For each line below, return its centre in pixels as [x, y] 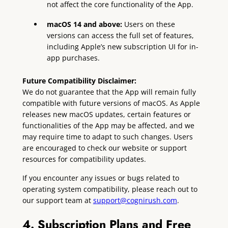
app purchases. [74, 58]
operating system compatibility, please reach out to [110, 189]
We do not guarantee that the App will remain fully [109, 92]
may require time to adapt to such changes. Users [107, 137]
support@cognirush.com [135, 200]
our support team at [58, 200]
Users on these [149, 24]
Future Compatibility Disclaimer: [79, 81]
